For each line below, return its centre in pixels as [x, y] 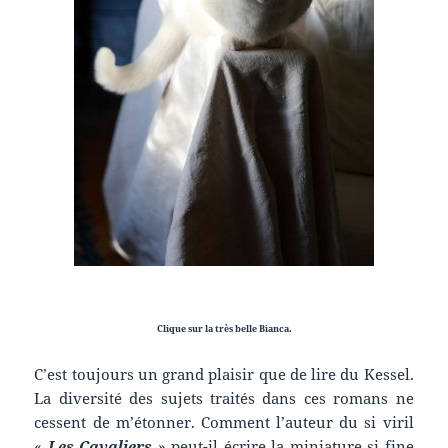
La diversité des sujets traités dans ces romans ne [224, 398]
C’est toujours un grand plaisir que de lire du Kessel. [224, 374]
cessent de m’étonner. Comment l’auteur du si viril [224, 422]
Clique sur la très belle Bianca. [224, 329]
